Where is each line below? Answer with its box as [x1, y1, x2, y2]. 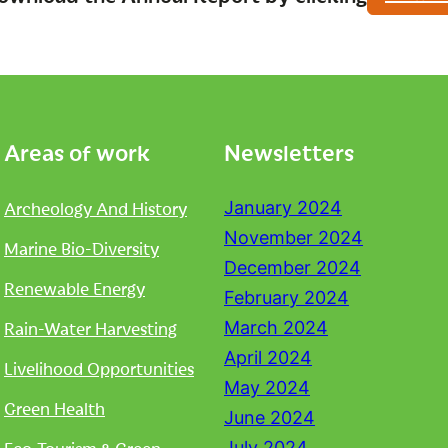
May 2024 [224, 377, 310, 398]
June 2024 [224, 407, 315, 428]
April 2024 [224, 347, 312, 368]
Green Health [4, 397, 105, 419]
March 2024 [224, 317, 328, 338]
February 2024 [224, 287, 349, 308]
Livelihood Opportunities [4, 357, 194, 379]
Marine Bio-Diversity [4, 237, 159, 259]
